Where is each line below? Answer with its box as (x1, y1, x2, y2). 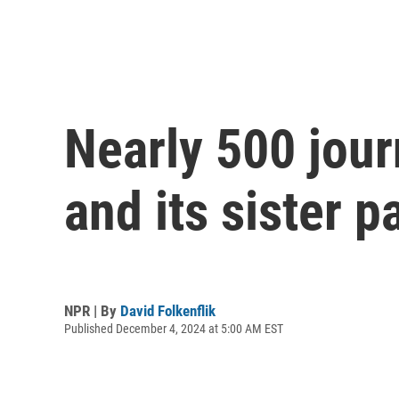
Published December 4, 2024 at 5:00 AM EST (64, 321, 283, 336)
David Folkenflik (120, 301, 216, 320)
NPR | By (64, 301, 120, 320)
